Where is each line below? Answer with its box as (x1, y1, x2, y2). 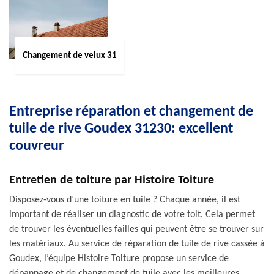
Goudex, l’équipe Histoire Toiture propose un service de (9, 254, 229, 264)
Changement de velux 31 (22, 51, 117, 61)
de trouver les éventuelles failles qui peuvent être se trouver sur (9, 224, 264, 234)
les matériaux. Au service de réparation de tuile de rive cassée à (9, 239, 265, 249)
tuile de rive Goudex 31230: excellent (9, 122, 233, 136)
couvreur (9, 139, 64, 154)
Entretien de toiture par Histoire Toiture (9, 174, 214, 187)
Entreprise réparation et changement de (9, 105, 253, 119)
